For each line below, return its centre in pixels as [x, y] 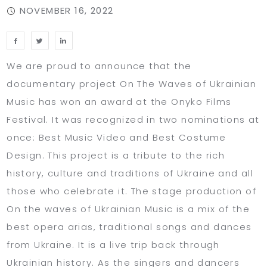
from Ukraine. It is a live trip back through [113, 244]
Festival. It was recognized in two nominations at [133, 119]
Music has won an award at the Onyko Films [119, 101]
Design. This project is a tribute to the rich [116, 155]
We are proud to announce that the [99, 66]
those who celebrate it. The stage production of [133, 191]
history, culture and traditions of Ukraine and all [130, 173]
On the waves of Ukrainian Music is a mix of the [128, 209]
